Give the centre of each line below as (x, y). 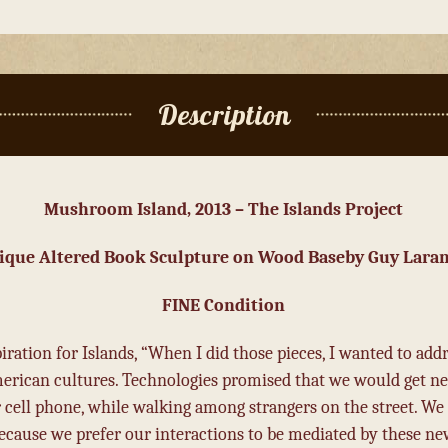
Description (224, 114)
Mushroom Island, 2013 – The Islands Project (224, 208)
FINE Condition (224, 304)
